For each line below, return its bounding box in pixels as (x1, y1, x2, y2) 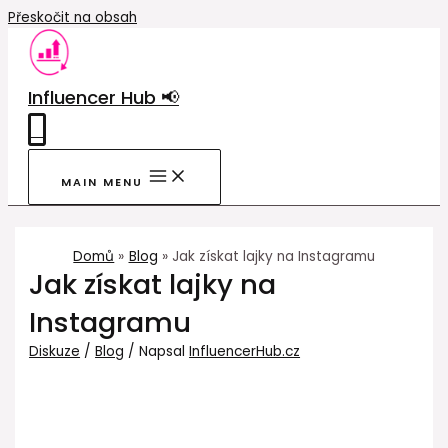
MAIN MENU (61, 175, 143, 191)
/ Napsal (124, 342, 190, 362)
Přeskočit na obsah (8, 8, 137, 27)
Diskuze (29, 342, 81, 362)
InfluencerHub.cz (189, 342, 301, 362)
